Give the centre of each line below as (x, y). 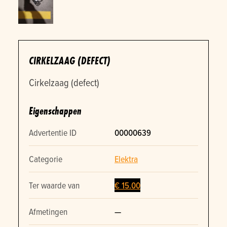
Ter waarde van (54, 185)
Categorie (46, 159)
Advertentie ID (53, 133)
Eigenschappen (55, 111)
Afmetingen (48, 212)
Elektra (126, 159)
